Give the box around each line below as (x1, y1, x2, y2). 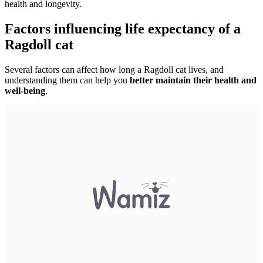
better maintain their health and (127, 75, 257, 86)
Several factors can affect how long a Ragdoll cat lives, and (5, 65, 224, 75)
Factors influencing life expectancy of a (5, 21, 241, 37)
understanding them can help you (5, 75, 127, 86)
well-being (5, 86, 45, 96)
